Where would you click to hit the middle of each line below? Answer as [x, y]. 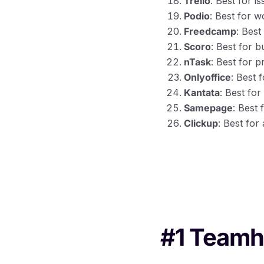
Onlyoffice [207, 77]
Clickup [201, 123]
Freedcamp [210, 31]
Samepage [208, 108]
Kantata [202, 92]
